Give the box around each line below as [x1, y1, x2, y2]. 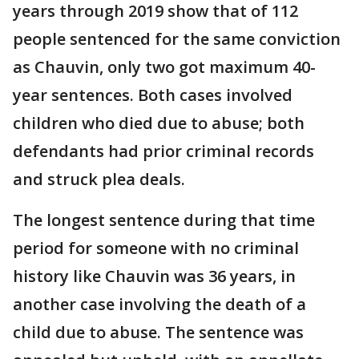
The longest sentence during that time [13, 209, 315, 232]
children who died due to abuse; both [13, 112, 305, 135]
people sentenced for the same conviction [13, 28, 341, 50]
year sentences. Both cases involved [13, 84, 292, 107]
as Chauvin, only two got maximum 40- [13, 56, 316, 79]
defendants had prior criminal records [13, 140, 314, 163]
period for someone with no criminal [13, 237, 299, 260]
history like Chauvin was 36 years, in [13, 265, 296, 288]
